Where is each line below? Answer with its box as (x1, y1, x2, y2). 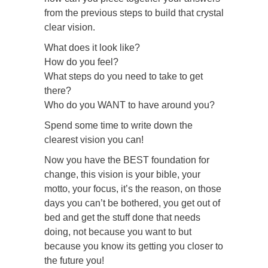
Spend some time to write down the (44, 120, 193, 131)
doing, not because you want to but (44, 227, 191, 237)
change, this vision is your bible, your (44, 169, 200, 180)
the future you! (44, 255, 104, 266)
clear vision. (44, 22, 95, 33)
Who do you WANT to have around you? (44, 100, 215, 111)
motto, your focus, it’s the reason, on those (44, 184, 221, 194)
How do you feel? (44, 57, 118, 68)
